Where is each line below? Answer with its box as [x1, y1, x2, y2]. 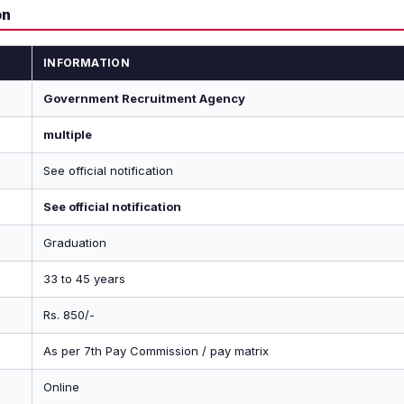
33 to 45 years [43, 271, 125, 286]
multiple [43, 127, 92, 142]
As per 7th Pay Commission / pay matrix [43, 344, 269, 358]
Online [43, 380, 79, 394]
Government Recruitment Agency [43, 91, 245, 106]
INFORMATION [43, 56, 130, 69]
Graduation [43, 235, 106, 250]
